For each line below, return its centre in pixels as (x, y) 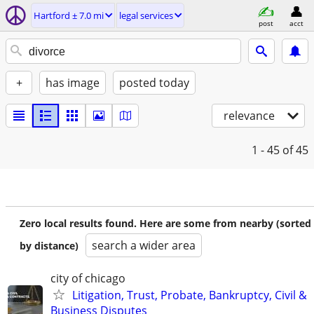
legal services (146, 15)
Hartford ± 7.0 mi (69, 15)
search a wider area (144, 245)
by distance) (49, 246)
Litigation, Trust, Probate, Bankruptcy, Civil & (190, 295)
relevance (249, 116)
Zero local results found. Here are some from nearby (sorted (165, 223)
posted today (154, 83)
